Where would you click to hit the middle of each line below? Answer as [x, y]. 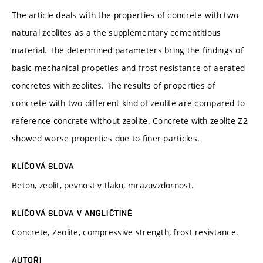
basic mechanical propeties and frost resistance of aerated [129, 68]
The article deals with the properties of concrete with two [125, 15]
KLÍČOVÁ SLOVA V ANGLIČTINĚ [72, 213]
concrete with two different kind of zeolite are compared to [129, 103]
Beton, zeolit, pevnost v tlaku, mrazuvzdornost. [103, 185]
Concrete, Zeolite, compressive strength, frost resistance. [125, 232]
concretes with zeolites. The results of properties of [114, 85]
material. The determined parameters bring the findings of [128, 50]
